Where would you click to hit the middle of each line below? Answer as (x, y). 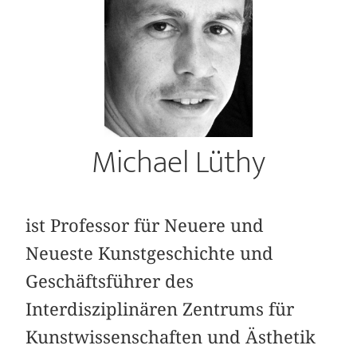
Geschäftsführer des (110, 281)
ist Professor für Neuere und (145, 225)
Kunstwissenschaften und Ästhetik (171, 337)
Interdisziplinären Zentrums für (160, 309)
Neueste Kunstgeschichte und (150, 253)
